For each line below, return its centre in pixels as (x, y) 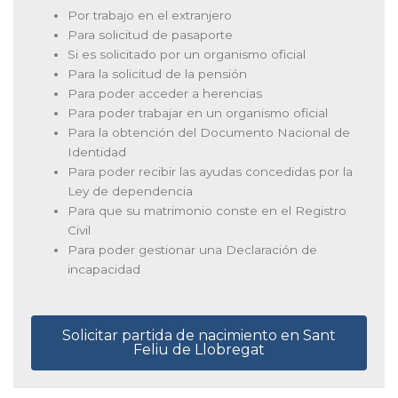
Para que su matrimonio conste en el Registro (207, 211)
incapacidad (104, 270)
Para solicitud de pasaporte (151, 35)
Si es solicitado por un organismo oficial (187, 55)
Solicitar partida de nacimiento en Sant (199, 335)
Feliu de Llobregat (199, 349)
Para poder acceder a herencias (165, 94)
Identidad (97, 152)
